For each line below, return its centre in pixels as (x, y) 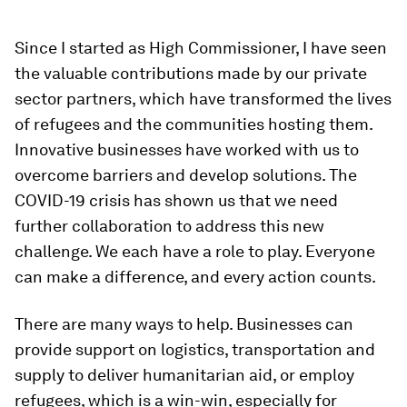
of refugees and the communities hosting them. (194, 124)
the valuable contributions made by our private (191, 73)
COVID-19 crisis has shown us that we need (176, 200)
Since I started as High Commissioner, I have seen (201, 48)
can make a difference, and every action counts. (195, 277)
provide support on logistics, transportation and (195, 349)
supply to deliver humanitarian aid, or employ (184, 375)
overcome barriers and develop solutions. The (186, 175)
